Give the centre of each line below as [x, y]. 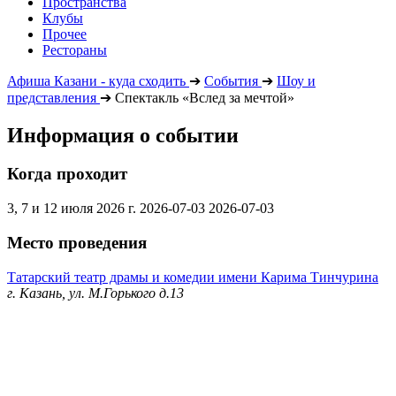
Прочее [65, 34]
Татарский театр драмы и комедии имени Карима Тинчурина [193, 277]
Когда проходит [67, 174]
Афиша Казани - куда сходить [96, 80]
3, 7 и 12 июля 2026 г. [72, 209]
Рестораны [75, 49]
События [231, 80]
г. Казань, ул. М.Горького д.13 [95, 293]
